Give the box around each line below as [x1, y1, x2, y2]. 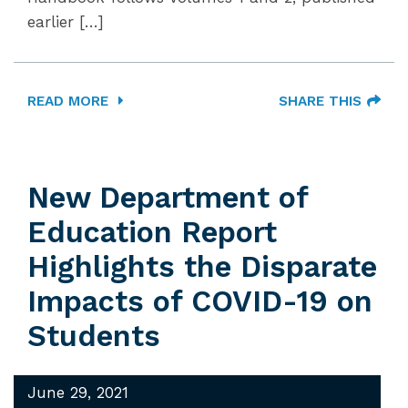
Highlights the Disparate [27, 250, 377, 284]
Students [27, 319, 160, 353]
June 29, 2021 [27, 383, 128, 402]
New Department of [27, 180, 308, 215]
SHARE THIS [279, 93, 362, 109]
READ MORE [27, 93, 113, 109]
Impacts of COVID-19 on [27, 284, 372, 319]
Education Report [27, 215, 277, 250]
